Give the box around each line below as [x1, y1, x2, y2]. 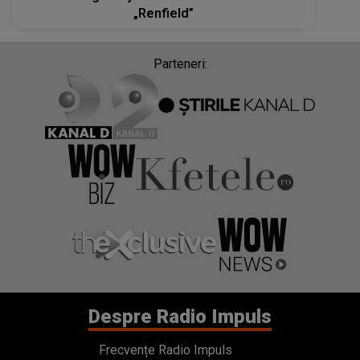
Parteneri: [153, 55, 207, 72]
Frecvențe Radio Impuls [98, 342, 232, 358]
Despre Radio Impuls [88, 305, 272, 329]
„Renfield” [133, 5, 194, 21]
